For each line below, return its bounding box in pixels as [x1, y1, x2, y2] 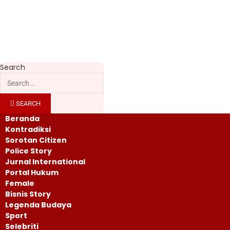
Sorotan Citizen [5, 135, 67, 145]
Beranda [5, 113, 40, 124]
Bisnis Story [5, 188, 51, 199]
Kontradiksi [5, 124, 51, 135]
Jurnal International [5, 156, 85, 167]
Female [5, 178, 34, 188]
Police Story [5, 145, 52, 156]
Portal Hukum [5, 167, 59, 178]
